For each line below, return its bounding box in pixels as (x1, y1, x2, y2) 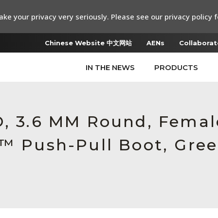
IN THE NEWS (86, 63, 135, 72)
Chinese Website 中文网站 (45, 39, 132, 47)
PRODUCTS (154, 63, 198, 72)
